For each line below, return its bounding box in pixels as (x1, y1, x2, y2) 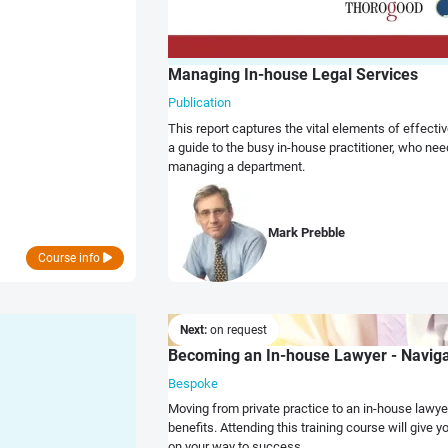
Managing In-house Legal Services (168, 65, 418, 85)
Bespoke (168, 376, 218, 392)
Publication (168, 95, 231, 111)
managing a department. (168, 158, 305, 174)
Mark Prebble (268, 224, 345, 240)
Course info (38, 251, 103, 266)
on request (210, 323, 267, 338)
